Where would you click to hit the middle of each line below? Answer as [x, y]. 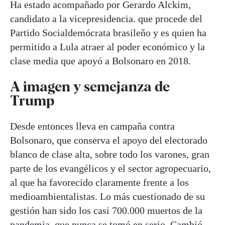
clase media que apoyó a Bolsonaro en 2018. [100, 61]
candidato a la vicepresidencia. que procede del [106, 19]
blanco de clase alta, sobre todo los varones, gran [110, 154]
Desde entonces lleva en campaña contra [92, 126]
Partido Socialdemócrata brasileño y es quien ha [108, 33]
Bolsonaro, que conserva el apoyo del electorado [109, 140]
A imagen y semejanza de [90, 87]
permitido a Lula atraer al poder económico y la [107, 47]
